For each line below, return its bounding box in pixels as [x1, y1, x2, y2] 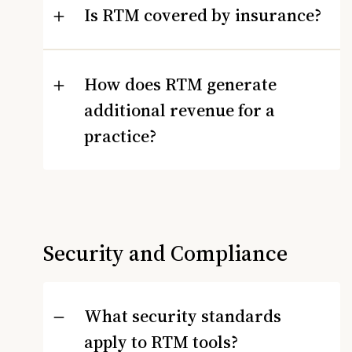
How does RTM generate [84, 71, 277, 96]
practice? [84, 123, 156, 148]
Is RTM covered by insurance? [84, 3, 321, 27]
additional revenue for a [84, 97, 275, 122]
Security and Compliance [43, 237, 288, 268]
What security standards [84, 303, 281, 328]
